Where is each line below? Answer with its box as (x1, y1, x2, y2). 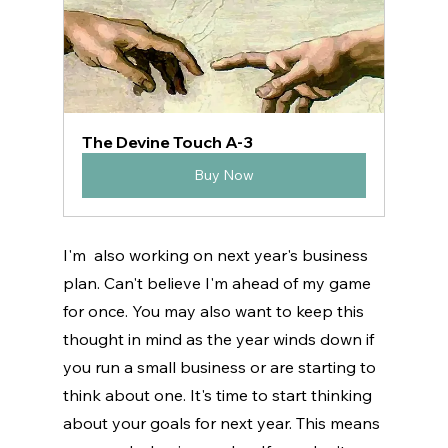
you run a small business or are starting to (62, 357, 380, 378)
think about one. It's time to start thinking (62, 385, 376, 406)
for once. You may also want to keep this (62, 301, 368, 322)
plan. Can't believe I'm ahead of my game (62, 273, 375, 294)
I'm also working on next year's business (62, 245, 372, 266)
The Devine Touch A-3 (81, 132, 253, 153)
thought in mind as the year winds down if (62, 329, 378, 350)
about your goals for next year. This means (62, 413, 384, 434)
